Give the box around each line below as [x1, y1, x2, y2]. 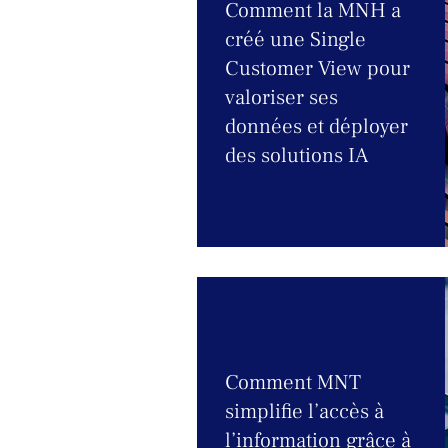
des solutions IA [225, 142, 368, 169]
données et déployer [225, 113, 408, 140]
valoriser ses [225, 84, 338, 111]
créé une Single [225, 26, 366, 53]
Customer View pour [225, 55, 410, 82]
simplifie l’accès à [225, 398, 384, 425]
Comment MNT [225, 369, 361, 396]
